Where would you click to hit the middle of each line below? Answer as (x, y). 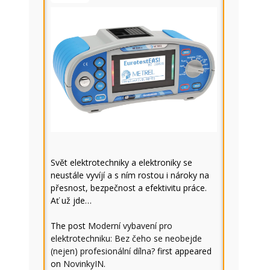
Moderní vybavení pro (130, 226)
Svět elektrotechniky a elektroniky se (121, 162)
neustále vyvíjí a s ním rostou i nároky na (130, 175)
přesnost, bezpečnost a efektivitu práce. (129, 188)
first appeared (183, 251)
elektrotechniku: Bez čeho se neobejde (126, 238)
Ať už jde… (71, 200)
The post (69, 226)
